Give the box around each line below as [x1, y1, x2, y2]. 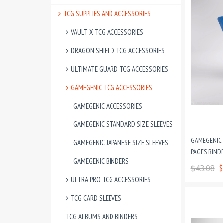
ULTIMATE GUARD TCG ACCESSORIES [71, 64, 168, 74]
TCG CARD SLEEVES [71, 193, 121, 203]
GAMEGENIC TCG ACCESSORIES [71, 83, 152, 92]
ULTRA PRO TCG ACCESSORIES [71, 175, 151, 184]
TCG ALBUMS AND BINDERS [66, 212, 138, 221]
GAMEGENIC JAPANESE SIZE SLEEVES [73, 138, 168, 147]
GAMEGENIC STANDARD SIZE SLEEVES [73, 119, 173, 129]
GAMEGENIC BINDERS [73, 156, 129, 166]
